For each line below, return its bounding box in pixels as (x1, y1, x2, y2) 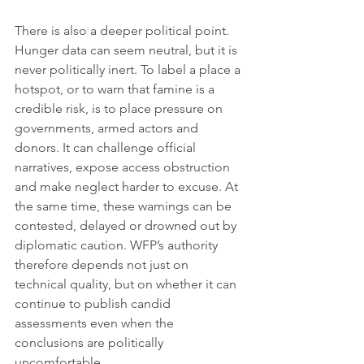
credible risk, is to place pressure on (15, 101, 226, 117)
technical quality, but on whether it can (15, 276, 240, 292)
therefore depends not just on (15, 257, 192, 273)
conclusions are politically (15, 335, 167, 351)
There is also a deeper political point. (15, 23, 232, 39)
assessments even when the (15, 315, 177, 331)
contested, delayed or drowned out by (15, 218, 240, 234)
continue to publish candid (15, 296, 174, 312)
